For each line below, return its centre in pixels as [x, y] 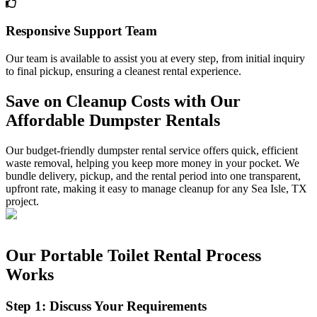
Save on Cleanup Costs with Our [123, 101]
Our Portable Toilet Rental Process [133, 255]
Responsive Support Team [81, 31]
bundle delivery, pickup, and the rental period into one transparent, [153, 175]
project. [22, 201]
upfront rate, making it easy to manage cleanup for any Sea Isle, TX [156, 188]
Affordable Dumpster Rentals [113, 120]
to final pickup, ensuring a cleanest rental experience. [123, 71]
